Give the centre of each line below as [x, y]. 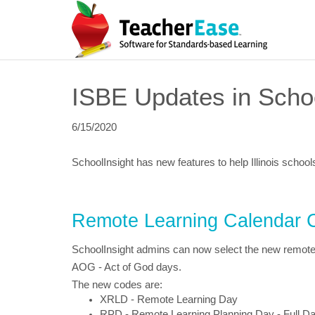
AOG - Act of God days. [127, 267]
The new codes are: [117, 284]
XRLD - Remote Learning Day [169, 299]
